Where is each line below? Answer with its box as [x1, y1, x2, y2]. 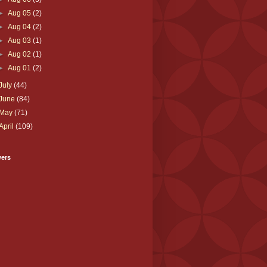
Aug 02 [7, 49, 33, 58]
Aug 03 [7, 36, 33, 45]
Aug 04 [7, 22, 33, 31]
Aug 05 [7, 8, 33, 17]
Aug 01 [7, 63, 33, 72]
